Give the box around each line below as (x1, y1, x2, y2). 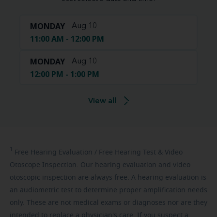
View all (88, 97, 116, 105)
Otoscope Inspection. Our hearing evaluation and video (10, 161, 190, 169)
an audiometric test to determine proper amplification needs (10, 186, 207, 194)
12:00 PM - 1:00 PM (30, 68, 99, 79)
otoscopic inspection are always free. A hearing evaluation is (10, 174, 206, 181)
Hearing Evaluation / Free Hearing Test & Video (29, 149, 183, 156)
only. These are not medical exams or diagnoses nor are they (10, 199, 207, 206)
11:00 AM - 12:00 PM (30, 33, 104, 44)
